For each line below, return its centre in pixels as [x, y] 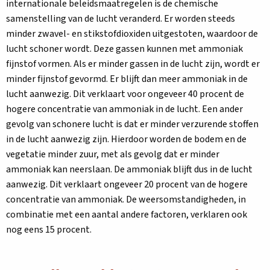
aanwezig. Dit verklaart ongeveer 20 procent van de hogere [127, 184]
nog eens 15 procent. [49, 230]
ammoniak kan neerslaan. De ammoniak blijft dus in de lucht [129, 169]
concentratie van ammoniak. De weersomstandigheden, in [126, 199]
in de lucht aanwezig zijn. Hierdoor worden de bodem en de [126, 139]
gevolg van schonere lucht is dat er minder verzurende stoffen [132, 124]
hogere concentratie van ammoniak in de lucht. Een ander [124, 109]
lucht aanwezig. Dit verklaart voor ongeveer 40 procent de [125, 94]
